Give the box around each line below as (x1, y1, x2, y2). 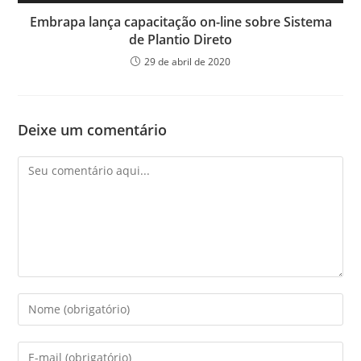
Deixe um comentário (18, 119, 168, 139)
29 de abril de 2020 (144, 54, 230, 68)
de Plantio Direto (129, 30, 232, 48)
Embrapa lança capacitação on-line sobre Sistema (29, 12, 332, 31)
